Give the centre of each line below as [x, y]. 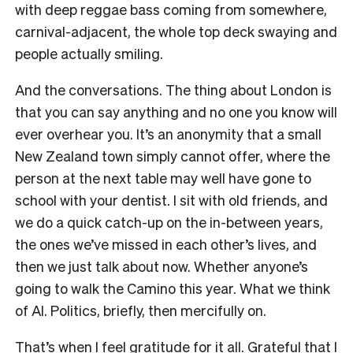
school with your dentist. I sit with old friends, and [171, 199]
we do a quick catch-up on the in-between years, [169, 221]
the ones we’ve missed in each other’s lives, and [166, 243]
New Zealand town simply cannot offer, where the [173, 155]
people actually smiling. [89, 53]
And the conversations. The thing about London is [173, 89]
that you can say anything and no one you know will [176, 111]
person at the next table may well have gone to [163, 177]
